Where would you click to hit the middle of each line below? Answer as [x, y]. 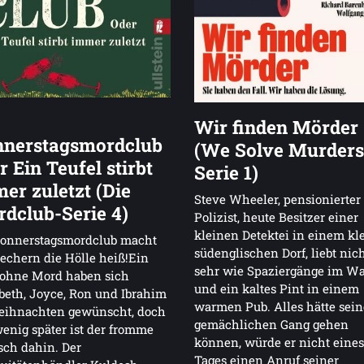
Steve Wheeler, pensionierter [277, 199]
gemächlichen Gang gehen [271, 325]
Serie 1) [226, 173]
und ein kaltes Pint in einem [277, 289]
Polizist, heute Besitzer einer [276, 217]
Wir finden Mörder [276, 127]
